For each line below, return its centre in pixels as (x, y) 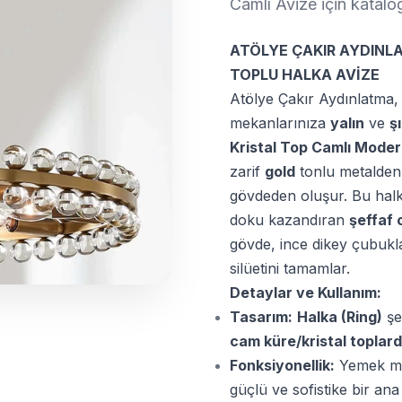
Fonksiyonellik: (282, 365)
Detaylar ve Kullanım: (306, 293)
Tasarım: (261, 317)
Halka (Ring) (340, 317)
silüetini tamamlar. (290, 268)
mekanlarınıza (280, 123)
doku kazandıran (289, 220)
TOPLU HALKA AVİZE (305, 74)
